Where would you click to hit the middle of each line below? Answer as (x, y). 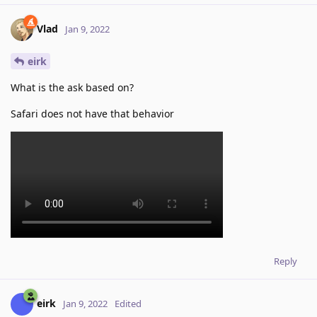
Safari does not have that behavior (92, 114)
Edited (128, 303)
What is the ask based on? (72, 88)
